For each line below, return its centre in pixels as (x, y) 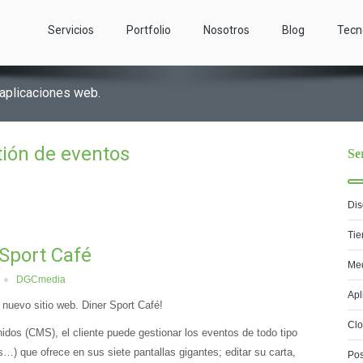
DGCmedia (41, 280)
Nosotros (227, 30)
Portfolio (149, 30)
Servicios (71, 30)
